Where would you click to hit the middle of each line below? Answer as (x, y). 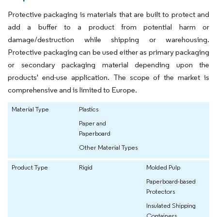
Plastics (89, 109)
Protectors (161, 191)
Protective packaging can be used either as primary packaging (108, 52)
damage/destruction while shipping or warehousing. (108, 39)
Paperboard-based (171, 181)
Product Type (30, 167)
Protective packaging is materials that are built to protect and (108, 14)
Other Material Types (108, 147)
